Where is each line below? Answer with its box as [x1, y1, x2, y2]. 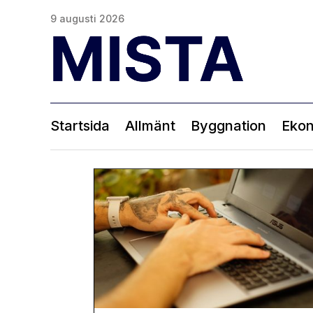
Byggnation [191, 117, 266, 134]
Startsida [50, 117, 110, 134]
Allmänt [125, 117, 175, 134]
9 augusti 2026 [50, 13, 124, 24]
